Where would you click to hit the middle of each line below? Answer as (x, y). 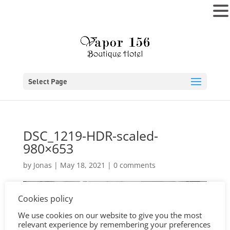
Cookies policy (45, 199)
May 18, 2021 (82, 165)
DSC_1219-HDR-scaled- (90, 136)
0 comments (134, 165)
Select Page (47, 81)
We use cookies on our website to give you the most (110, 215)
